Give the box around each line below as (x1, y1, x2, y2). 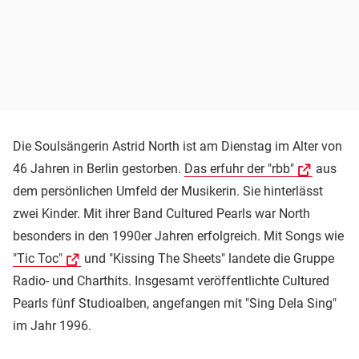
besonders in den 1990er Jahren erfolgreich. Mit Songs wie (13, 228, 344, 244)
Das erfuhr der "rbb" (184, 160, 294, 176)
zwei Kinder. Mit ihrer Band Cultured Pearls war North (13, 205, 310, 221)
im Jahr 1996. (13, 317, 91, 333)
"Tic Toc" (13, 250, 63, 266)
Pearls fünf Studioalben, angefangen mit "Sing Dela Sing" (13, 295, 337, 311)
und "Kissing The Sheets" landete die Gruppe (81, 250, 334, 266)
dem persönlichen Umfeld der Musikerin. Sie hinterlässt (13, 183, 323, 199)
